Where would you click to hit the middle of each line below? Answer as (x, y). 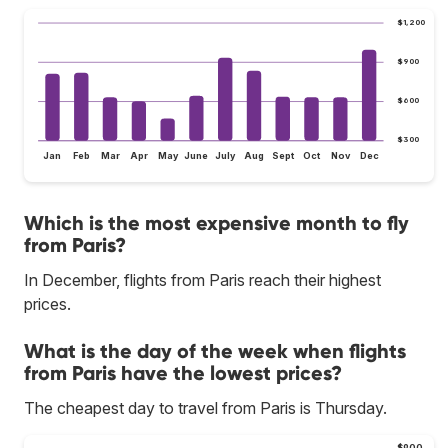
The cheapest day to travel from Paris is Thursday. (205, 408)
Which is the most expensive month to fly (216, 223)
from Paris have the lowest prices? (183, 373)
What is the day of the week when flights (215, 351)
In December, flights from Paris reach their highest (202, 280)
